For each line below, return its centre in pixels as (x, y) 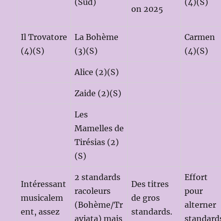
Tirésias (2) (97, 142)
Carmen (200, 37)
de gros (146, 198)
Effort (196, 177)
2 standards (98, 177)
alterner (201, 204)
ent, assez (40, 211)
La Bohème (97, 37)
